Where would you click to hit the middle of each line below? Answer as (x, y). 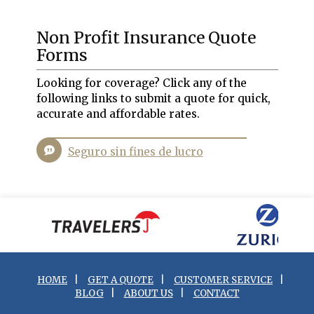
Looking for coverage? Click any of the (141, 83)
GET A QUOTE (121, 280)
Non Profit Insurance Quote (146, 37)
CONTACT (216, 293)
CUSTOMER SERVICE (223, 280)
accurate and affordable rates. (118, 114)
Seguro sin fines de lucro (135, 152)
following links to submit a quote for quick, (153, 98)
